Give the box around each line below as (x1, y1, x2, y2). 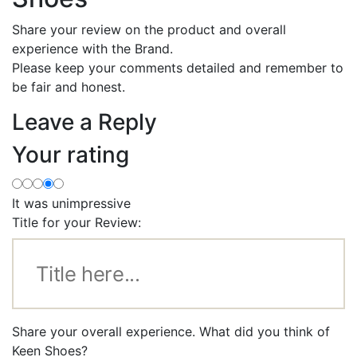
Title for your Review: (12, 214, 141, 230)
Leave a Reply (12, 108, 157, 135)
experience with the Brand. (12, 40, 173, 57)
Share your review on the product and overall (12, 21, 286, 37)
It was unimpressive (12, 194, 131, 211)
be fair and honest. (12, 78, 125, 95)
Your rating (12, 140, 129, 168)
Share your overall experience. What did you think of (12, 324, 330, 340)
